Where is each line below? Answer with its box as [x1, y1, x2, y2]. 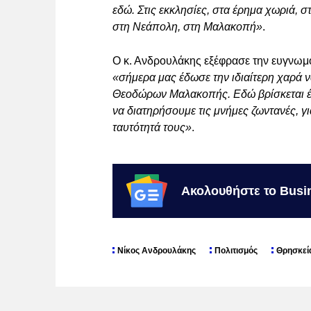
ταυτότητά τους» [112, 121, 192, 134]
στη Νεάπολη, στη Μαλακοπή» [112, 21, 262, 33]
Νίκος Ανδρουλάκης [117, 246, 196, 256]
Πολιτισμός [215, 246, 258, 256]
